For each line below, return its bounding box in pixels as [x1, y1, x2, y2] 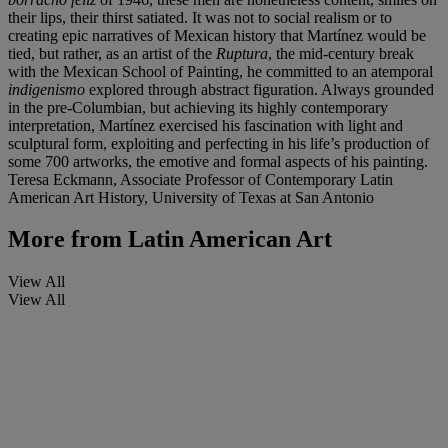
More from [8, 226, 122, 253]
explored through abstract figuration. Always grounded [89, 80, 434, 98]
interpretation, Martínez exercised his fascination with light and [8, 116, 403, 134]
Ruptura [216, 44, 268, 62]
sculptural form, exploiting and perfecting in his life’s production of [8, 134, 429, 152]
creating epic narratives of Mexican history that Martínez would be [8, 26, 426, 44]
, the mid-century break [268, 44, 414, 62]
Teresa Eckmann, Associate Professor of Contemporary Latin [8, 170, 393, 188]
